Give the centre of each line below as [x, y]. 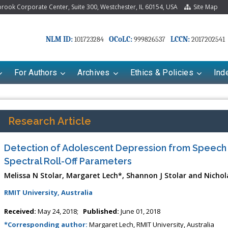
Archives [94, 72]
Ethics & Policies [162, 72]
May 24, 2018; [59, 211]
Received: [20, 211]
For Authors [36, 72]
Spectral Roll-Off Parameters [68, 161]
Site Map [204, 7]
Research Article [49, 121]
